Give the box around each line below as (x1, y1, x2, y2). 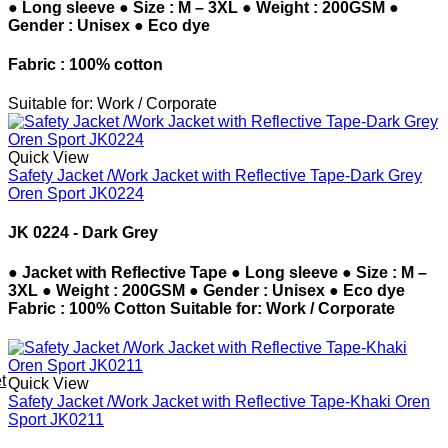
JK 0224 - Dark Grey (8, 224, 158, 242)
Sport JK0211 (8, 410, 104, 428)
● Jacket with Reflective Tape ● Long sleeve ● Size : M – (8, 263, 427, 281)
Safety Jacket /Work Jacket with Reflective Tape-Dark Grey (8, 167, 422, 185)
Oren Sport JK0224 (8, 185, 144, 203)
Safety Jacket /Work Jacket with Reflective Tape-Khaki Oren (8, 392, 430, 410)
